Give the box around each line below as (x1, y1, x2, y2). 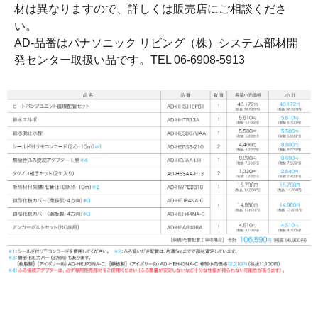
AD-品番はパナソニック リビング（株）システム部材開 (14, 37, 298, 50)
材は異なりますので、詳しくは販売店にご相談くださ (14, 3, 287, 16)
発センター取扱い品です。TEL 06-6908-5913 (14, 54, 245, 67)
